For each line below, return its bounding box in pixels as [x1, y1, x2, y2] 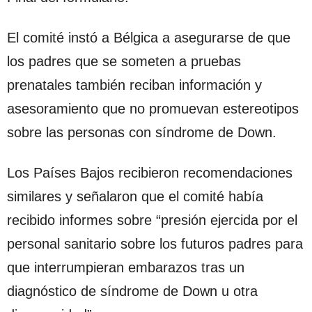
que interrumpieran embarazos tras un [7, 259, 244, 275]
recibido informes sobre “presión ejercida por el [7, 212, 297, 228]
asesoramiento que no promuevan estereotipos [7, 100, 299, 116]
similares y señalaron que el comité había [7, 188, 263, 204]
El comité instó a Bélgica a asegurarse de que [7, 29, 290, 45]
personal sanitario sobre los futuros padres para [7, 235, 303, 251]
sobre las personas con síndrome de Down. [7, 124, 276, 140]
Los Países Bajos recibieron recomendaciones [7, 164, 292, 180]
